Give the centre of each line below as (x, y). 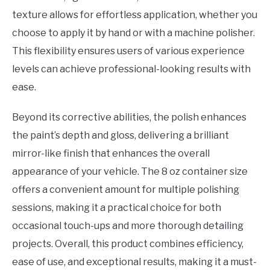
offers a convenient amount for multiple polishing (126, 190)
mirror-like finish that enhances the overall (111, 154)
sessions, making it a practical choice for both (117, 208)
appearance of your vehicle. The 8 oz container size (130, 172)
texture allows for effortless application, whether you (135, 15)
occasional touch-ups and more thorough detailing (128, 226)
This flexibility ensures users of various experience (128, 51)
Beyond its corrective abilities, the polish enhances (129, 118)
